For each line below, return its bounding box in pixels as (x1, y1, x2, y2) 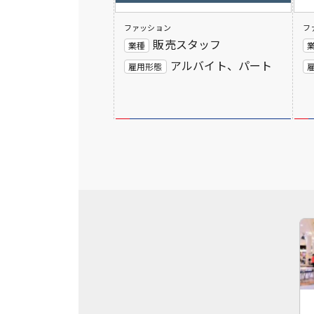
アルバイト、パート (170, 56, 273, 74)
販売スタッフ (153, 35, 221, 53)
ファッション (124, 21, 171, 33)
